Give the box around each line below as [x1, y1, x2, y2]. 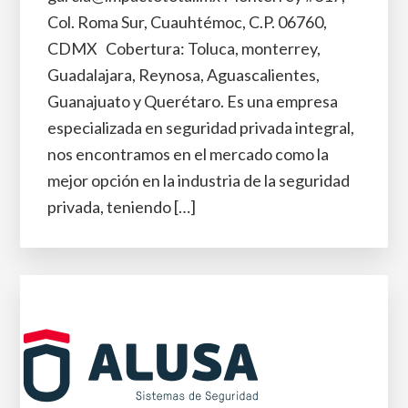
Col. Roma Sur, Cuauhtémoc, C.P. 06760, [47, 12, 328, 32]
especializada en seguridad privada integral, [47, 117, 355, 138]
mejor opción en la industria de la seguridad [47, 170, 351, 190]
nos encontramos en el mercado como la [47, 144, 330, 164]
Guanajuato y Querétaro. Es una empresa [47, 91, 339, 111]
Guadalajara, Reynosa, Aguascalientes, [47, 65, 321, 85]
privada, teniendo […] [47, 197, 197, 217]
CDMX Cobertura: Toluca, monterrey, [47, 38, 321, 58]
